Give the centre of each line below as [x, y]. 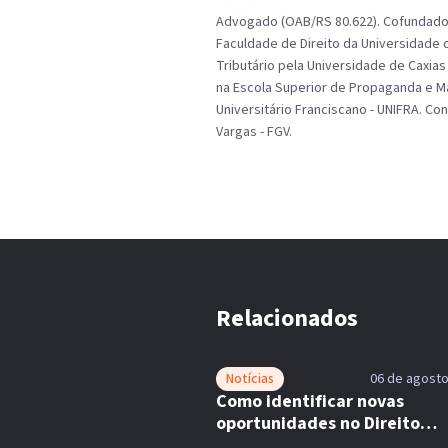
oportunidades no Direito [318, 423]
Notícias [250, 379]
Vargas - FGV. [254, 132]
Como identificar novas [310, 401]
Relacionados [287, 318]
